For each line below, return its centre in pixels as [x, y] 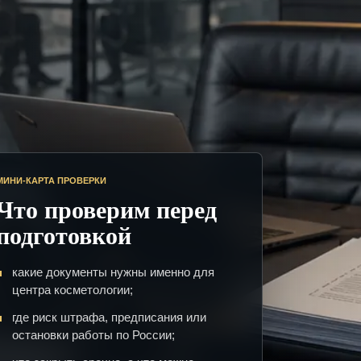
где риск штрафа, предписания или [109, 317]
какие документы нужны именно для [113, 272]
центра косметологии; [73, 290]
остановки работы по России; [93, 335]
